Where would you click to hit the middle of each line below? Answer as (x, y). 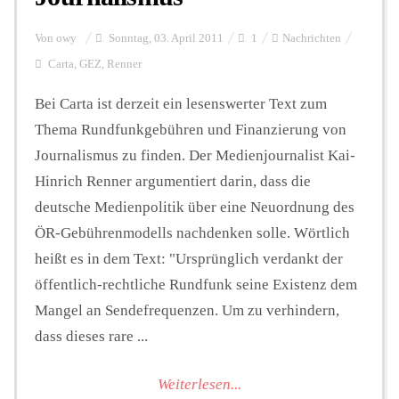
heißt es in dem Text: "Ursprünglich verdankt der (189, 258)
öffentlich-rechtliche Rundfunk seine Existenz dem (196, 284)
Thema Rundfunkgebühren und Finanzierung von (191, 129)
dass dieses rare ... (91, 336)
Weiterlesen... (199, 385)
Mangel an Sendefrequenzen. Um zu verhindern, (187, 310)
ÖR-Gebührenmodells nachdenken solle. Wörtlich (192, 232)
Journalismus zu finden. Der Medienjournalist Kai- (195, 155)
